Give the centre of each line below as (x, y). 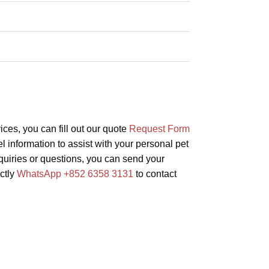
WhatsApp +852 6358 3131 (75, 174)
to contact (155, 174)
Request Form (159, 129)
